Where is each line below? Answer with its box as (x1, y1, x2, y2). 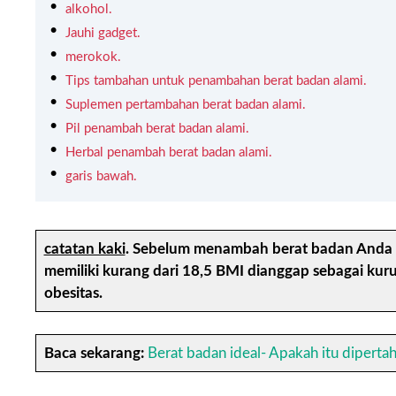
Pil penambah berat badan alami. (65, 121, 249, 135)
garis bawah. (65, 169, 137, 183)
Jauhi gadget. (65, 26, 141, 40)
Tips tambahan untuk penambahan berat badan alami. (65, 73, 367, 88)
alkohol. (65, 2, 112, 16)
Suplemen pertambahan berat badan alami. (65, 97, 306, 111)
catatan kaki (43, 240, 126, 256)
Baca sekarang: (43, 346, 144, 361)
